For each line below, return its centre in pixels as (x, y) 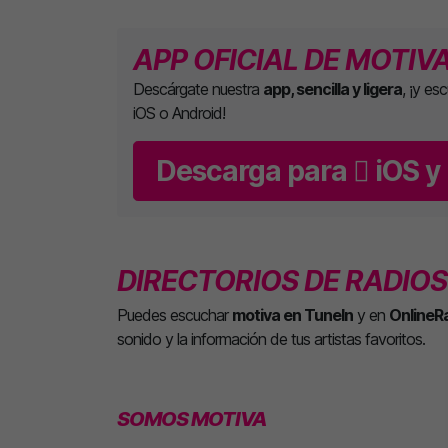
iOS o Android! (179, 113)
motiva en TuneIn (292, 315)
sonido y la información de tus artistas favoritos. (271, 339)
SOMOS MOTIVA (191, 419)
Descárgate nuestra (198, 89)
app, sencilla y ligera (332, 89)
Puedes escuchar (174, 315)
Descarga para (251, 171)
